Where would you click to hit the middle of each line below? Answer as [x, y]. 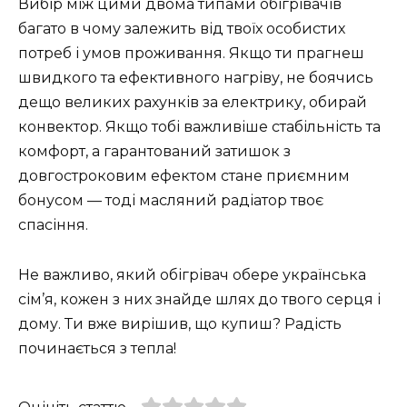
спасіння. [53, 225]
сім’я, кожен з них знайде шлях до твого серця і [199, 299]
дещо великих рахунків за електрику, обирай [193, 103]
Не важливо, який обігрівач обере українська [192, 274]
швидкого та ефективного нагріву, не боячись [196, 78]
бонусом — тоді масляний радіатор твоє [171, 201]
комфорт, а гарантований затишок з [154, 152]
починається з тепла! [97, 348]
